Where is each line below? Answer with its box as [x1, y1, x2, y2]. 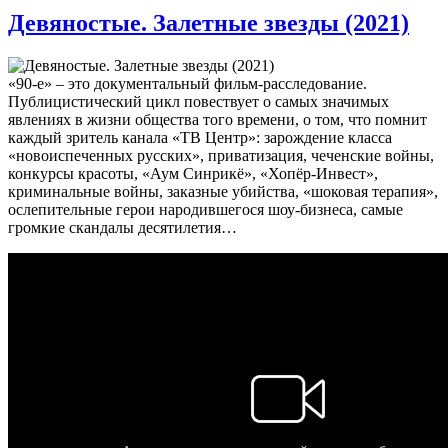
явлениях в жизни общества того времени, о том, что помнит [8, 110, 427, 128]
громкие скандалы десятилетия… [8, 218, 237, 236]
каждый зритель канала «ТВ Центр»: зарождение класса [8, 128, 392, 146]
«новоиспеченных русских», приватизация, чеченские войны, [8, 146, 434, 164]
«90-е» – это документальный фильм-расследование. [8, 74, 367, 92]
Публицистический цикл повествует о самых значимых [8, 92, 389, 110]
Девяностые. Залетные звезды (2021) [8, 9, 409, 36]
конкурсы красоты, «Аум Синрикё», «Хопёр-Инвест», [8, 164, 378, 182]
